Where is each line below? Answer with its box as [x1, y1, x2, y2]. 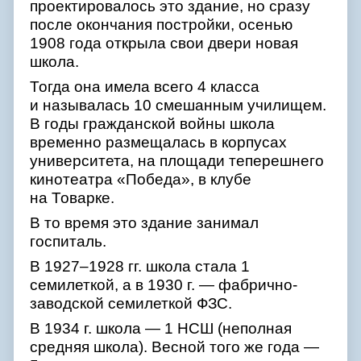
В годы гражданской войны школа [30, 114, 275, 132]
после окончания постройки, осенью [30, 15, 293, 33]
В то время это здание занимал [30, 214, 259, 231]
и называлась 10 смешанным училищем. [30, 96, 326, 114]
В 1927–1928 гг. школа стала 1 [30, 257, 250, 275]
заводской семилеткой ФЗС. [30, 294, 236, 312]
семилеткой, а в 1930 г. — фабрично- [30, 276, 297, 293]
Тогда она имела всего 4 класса [30, 77, 259, 95]
